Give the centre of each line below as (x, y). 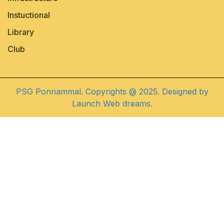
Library (21, 32)
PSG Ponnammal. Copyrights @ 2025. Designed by (112, 91)
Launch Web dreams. (112, 103)
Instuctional (29, 15)
